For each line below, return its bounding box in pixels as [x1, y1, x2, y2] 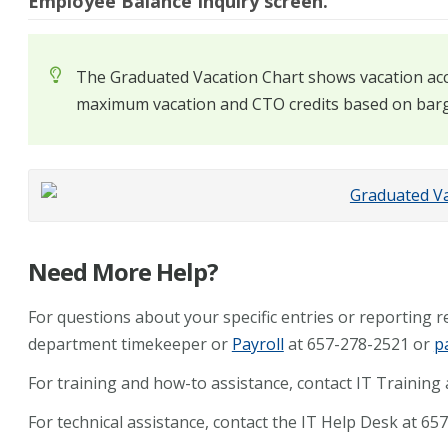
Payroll [231, 332, 284, 355]
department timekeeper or [27, 332, 232, 355]
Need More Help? [27, 254, 218, 288]
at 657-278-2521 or [283, 332, 434, 355]
